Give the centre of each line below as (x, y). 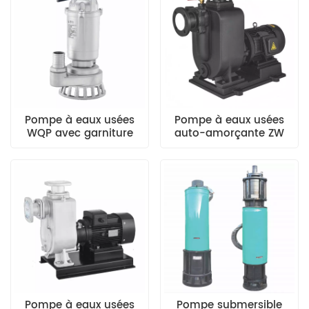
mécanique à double (80, 146)
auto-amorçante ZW (229, 133)
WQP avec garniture (80, 133)
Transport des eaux (229, 146)
